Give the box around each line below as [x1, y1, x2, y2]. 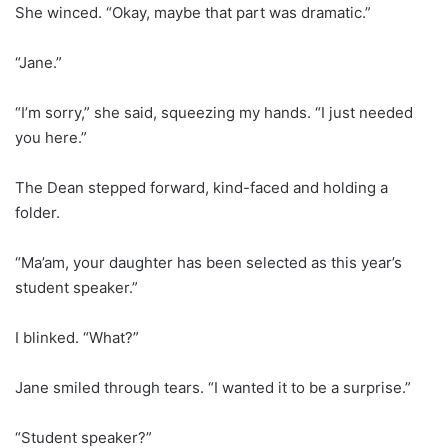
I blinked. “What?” [15, 327, 139, 347]
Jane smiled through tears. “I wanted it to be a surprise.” [15, 377, 411, 397]
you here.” [15, 127, 87, 147]
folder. [15, 202, 60, 222]
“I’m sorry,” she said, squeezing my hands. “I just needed [15, 102, 413, 122]
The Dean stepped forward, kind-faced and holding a [15, 177, 388, 197]
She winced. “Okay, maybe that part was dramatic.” [15, 2, 371, 22]
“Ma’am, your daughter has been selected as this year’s [15, 252, 402, 272]
